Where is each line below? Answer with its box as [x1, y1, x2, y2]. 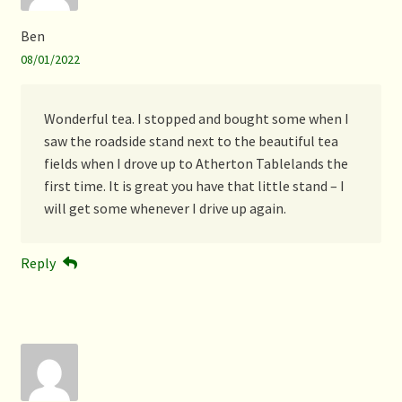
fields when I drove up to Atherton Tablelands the [43, 153, 348, 172]
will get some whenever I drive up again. [43, 198, 286, 217]
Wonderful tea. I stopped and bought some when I [43, 109, 349, 127]
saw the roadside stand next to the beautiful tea [43, 131, 338, 150]
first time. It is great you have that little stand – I [43, 176, 345, 195]
